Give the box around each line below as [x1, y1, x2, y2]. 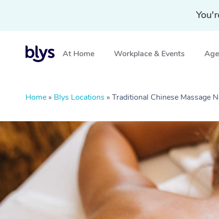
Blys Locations [54, 92, 105, 103]
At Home [63, 48, 94, 59]
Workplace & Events [114, 48, 185, 59]
